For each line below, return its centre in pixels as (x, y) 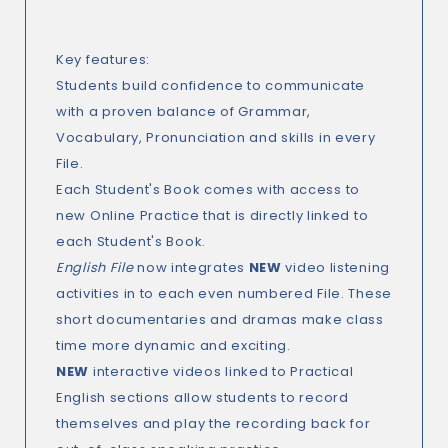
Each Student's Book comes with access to (208, 189)
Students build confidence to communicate (210, 85)
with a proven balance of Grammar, (184, 111)
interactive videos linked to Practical (221, 371)
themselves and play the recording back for (213, 423)
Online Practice (144, 215)
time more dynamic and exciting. (173, 345)
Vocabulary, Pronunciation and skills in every (216, 137)
